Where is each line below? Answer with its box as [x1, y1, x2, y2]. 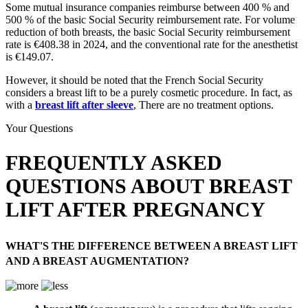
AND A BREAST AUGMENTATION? [5, 255, 189, 267]
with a [5, 98, 35, 111]
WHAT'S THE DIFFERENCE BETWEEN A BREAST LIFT [5, 240, 298, 252]
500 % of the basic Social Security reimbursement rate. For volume [5, 13, 295, 25]
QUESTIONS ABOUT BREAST [5, 175, 291, 198]
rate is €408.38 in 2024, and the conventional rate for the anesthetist [5, 38, 298, 50]
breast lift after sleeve [35, 98, 133, 111]
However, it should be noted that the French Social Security [5, 74, 263, 86]
